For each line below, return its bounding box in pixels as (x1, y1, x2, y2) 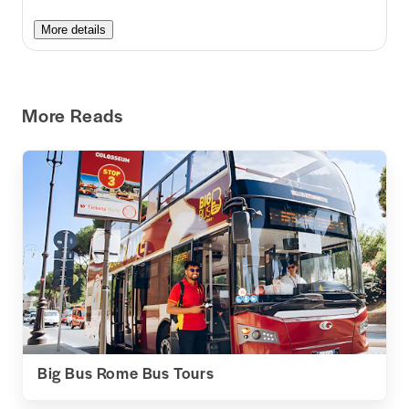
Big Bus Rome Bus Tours (37, 362, 215, 384)
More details (41, 22, 106, 37)
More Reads (22, 102, 123, 129)
